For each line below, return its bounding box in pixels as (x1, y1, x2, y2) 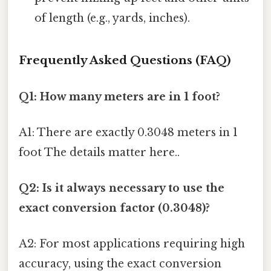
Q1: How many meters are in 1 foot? (19, 90, 220, 103)
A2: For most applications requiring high (19, 237, 245, 251)
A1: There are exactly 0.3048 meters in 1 (19, 125, 238, 139)
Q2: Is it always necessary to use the (19, 181, 224, 195)
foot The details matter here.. (19, 145, 180, 159)
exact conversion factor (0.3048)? (19, 201, 210, 215)
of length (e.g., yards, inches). (34, 11, 191, 25)
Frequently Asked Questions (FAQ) (19, 53, 231, 68)
